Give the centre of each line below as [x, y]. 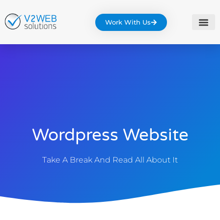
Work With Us [128, 22]
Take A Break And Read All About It [110, 160]
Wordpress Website [110, 135]
